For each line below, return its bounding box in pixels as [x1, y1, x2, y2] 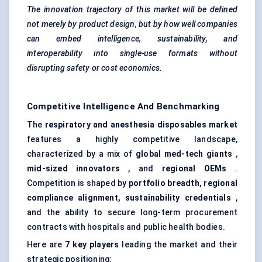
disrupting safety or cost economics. [27, 63, 163, 73]
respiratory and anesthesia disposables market [44, 120, 237, 130]
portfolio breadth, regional [129, 178, 237, 188]
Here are [27, 240, 65, 250]
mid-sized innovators [27, 164, 120, 174]
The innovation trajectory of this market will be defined [27, 5, 237, 15]
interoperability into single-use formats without [27, 49, 237, 58]
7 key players [65, 240, 119, 250]
